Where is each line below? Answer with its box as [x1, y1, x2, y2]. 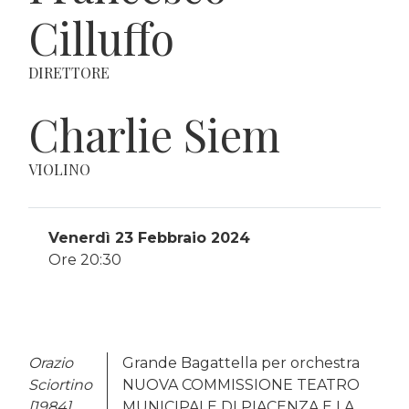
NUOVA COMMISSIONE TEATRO [122, 375, 360, 393]
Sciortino [28, 375, 92, 393]
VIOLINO [28, 159, 90, 179]
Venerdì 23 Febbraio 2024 [48, 228, 250, 246]
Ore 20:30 [48, 250, 121, 268]
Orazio [28, 353, 73, 372]
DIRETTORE [28, 62, 110, 82]
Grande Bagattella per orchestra [122, 353, 360, 372]
